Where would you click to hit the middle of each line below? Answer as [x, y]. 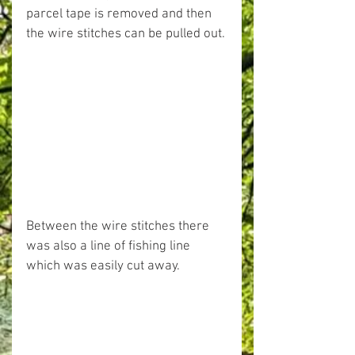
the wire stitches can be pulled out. [126, 34]
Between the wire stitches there [119, 226]
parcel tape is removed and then [120, 14]
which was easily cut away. [103, 266]
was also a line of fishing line [110, 246]
